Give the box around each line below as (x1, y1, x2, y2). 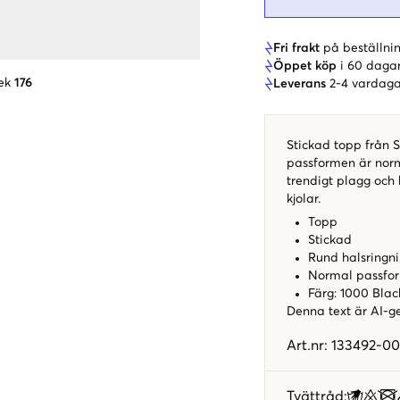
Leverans (273, 77, 326, 90)
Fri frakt (273, 41, 320, 54)
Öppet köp (273, 59, 337, 72)
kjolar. (287, 192, 324, 205)
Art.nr (287, 337, 324, 353)
